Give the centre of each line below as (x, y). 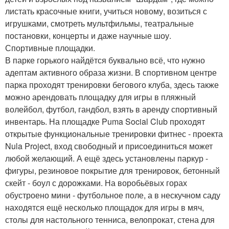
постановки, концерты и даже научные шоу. (88, 36)
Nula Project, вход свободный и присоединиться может (109, 146)
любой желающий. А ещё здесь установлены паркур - (107, 158)
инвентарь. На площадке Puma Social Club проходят (105, 122)
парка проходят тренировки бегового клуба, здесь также (112, 85)
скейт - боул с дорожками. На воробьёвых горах (96, 183)
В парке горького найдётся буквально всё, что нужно (105, 60)
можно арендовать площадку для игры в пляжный (100, 97)
